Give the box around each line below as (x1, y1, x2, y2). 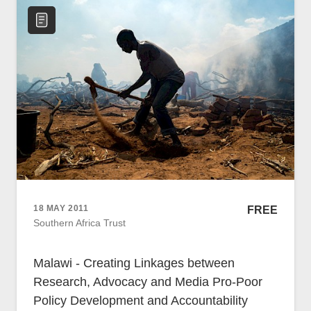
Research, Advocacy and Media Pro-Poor (33, 274, 262, 289)
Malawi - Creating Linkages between (33, 255, 235, 270)
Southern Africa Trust (33, 217, 126, 229)
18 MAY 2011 (33, 203, 89, 214)
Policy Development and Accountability (33, 293, 248, 308)
